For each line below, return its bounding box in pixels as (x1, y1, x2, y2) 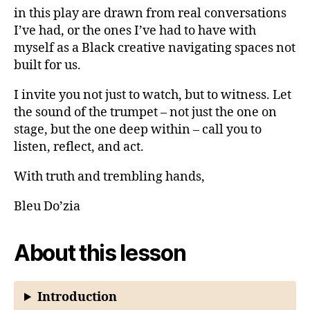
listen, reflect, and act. (14, 139, 144, 155)
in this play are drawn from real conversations (14, 6, 286, 21)
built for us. (14, 57, 81, 73)
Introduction (37, 289, 118, 305)
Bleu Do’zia (14, 199, 80, 215)
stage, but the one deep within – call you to (14, 122, 262, 138)
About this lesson (14, 239, 186, 266)
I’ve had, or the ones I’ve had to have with (14, 23, 256, 39)
